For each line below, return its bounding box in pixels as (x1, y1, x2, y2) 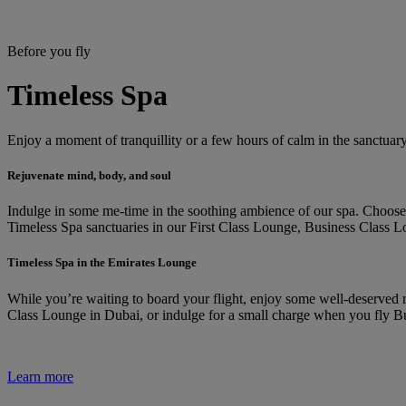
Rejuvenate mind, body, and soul (7, 169, 171, 183)
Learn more (7, 368, 73, 384)
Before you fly (7, 43, 91, 59)
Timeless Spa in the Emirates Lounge (7, 256, 197, 270)
